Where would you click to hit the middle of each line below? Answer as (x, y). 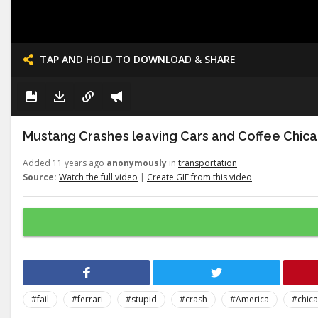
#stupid (141, 299)
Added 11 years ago (65, 163)
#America (250, 299)
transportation (208, 163)
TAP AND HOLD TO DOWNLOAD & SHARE (138, 59)
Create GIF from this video (199, 177)
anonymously (137, 163)
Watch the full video (98, 177)
